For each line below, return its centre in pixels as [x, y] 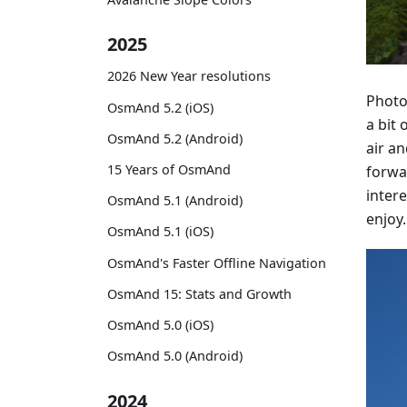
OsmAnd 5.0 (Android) [175, 356]
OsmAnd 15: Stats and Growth [199, 293]
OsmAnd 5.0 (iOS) [160, 324]
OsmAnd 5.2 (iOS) [160, 107]
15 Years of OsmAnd [169, 169]
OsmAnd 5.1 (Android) [175, 201]
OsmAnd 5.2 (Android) [175, 138]
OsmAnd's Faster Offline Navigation [217, 263]
